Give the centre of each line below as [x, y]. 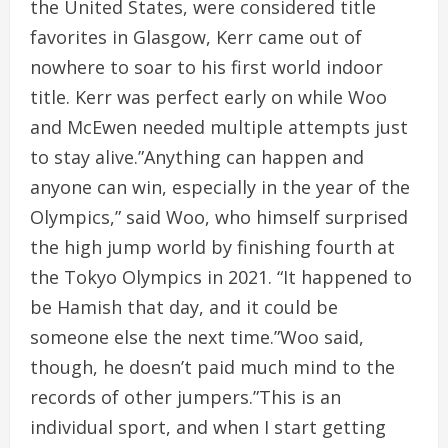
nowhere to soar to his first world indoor [206, 67]
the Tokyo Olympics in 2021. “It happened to [221, 277]
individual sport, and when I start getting [208, 427]
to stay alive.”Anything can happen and [197, 157]
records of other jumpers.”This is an [185, 397]
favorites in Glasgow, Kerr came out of [196, 37]
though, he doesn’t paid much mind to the [212, 367]
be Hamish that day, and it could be [184, 307]
